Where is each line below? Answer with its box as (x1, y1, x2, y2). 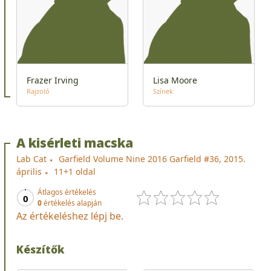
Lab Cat (16, 152, 47, 165)
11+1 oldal (54, 165, 96, 177)
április (16, 165, 42, 177)
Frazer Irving (27, 74, 79, 86)
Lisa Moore (153, 74, 197, 86)
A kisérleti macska (16, 134, 133, 151)
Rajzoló (27, 86, 50, 96)
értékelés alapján (42, 197, 102, 208)
